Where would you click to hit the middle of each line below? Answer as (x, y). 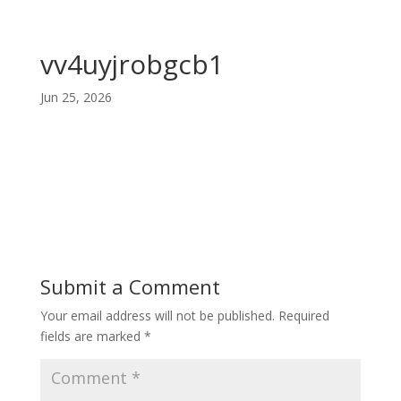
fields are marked (92, 336)
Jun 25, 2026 (76, 97)
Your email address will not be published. (157, 316)
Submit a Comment (130, 286)
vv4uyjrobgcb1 (132, 64)
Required (303, 316)
